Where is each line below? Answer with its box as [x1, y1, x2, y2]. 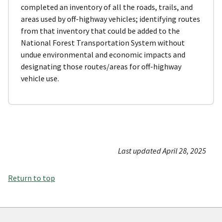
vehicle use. [21, 73, 59, 83]
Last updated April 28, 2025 [118, 145, 206, 156]
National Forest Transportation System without [21, 37, 185, 48]
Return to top [8, 172, 55, 183]
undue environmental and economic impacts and [21, 49, 185, 59]
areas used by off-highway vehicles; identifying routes [21, 13, 200, 24]
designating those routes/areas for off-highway [21, 61, 181, 71]
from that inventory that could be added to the [21, 25, 180, 36]
